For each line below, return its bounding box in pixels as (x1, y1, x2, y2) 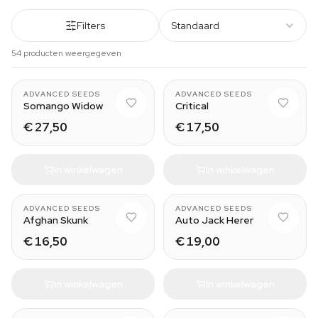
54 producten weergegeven (11, 48, 121, 59)
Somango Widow (23, 99, 103, 112)
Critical (175, 99, 209, 112)
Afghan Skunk (23, 214, 88, 226)
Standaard (171, 19, 219, 32)
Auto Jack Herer (175, 214, 253, 226)
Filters (77, 19, 105, 32)
